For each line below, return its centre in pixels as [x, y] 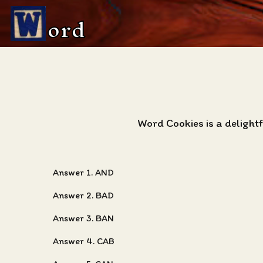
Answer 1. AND [83, 172]
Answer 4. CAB [84, 241]
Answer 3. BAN [83, 218]
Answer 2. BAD [83, 195]
